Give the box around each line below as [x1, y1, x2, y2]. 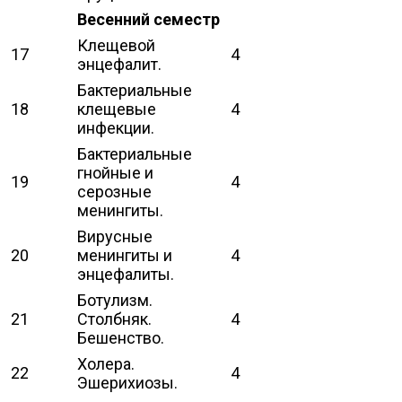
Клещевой [77, 35, 155, 55]
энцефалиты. [77, 264, 174, 284]
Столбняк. [77, 309, 152, 328]
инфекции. [77, 118, 154, 137]
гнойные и [77, 162, 153, 182]
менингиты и [77, 245, 172, 265]
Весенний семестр [77, 9, 220, 29]
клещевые [77, 99, 156, 118]
